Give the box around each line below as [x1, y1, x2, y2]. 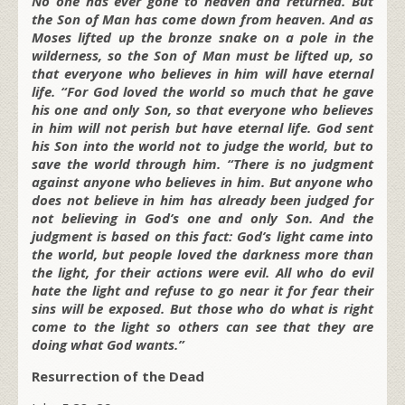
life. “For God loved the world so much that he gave [32, 81, 373, 100]
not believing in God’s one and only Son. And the [32, 208, 373, 227]
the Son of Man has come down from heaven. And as [32, 9, 373, 28]
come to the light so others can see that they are [32, 316, 373, 335]
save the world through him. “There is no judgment [32, 154, 373, 173]
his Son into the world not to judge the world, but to [32, 136, 373, 155]
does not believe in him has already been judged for [32, 190, 373, 209]
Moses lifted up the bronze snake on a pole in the [32, 27, 373, 46]
